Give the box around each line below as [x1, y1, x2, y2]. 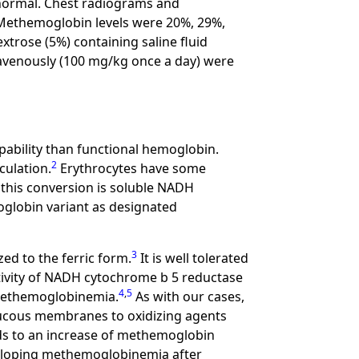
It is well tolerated [137, 249, 249, 267]
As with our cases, [132, 288, 245, 305]
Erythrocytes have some [57, 159, 207, 177]
